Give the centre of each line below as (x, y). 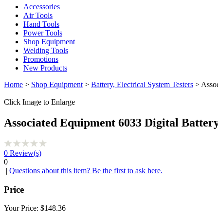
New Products (45, 68)
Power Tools (43, 33)
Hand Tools (41, 24)
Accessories (42, 7)
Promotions (41, 59)
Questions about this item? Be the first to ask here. (86, 170)
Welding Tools (46, 50)
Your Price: (22, 208)
